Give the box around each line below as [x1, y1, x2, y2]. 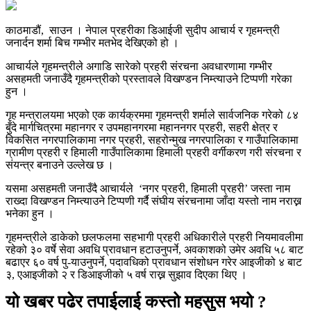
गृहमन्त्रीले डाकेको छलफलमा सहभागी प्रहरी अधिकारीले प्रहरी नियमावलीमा [6, 230, 303, 243]
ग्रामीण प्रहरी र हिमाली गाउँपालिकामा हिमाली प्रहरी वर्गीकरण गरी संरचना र [6, 146, 301, 158]
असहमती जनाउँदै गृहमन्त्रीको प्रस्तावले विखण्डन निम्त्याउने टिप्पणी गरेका [6, 72, 292, 85]
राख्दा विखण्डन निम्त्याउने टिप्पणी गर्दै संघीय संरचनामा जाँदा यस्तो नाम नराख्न [6, 194, 301, 207]
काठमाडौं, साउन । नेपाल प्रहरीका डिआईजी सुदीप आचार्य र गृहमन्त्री [6, 24, 280, 36]
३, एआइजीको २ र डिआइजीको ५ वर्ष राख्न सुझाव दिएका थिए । [6, 268, 247, 280]
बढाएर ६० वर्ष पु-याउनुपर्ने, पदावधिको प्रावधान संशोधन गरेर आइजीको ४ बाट [6, 255, 302, 268]
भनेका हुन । [6, 207, 54, 219]
